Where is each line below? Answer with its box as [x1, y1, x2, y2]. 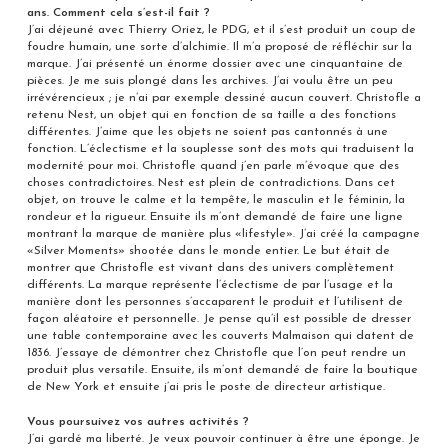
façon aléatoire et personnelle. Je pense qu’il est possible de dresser [26, 313, 411, 326]
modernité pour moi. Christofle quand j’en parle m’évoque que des [26, 160, 399, 173]
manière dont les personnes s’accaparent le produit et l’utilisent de [26, 296, 403, 309]
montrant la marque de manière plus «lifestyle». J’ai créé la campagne [26, 228, 420, 241]
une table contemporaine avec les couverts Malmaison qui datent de [26, 330, 414, 343]
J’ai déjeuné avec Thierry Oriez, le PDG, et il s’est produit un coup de [26, 24, 416, 37]
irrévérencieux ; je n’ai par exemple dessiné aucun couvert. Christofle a [26, 92, 421, 105]
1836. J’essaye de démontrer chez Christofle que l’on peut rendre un [26, 347, 406, 360]
